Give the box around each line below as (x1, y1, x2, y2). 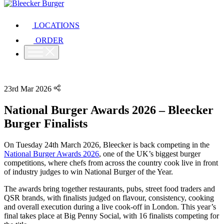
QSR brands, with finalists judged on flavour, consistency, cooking (4, 193, 214, 202)
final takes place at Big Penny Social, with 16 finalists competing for (4, 211, 219, 220)
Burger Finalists (4, 116, 87, 130)
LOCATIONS (34, 21, 79, 29)
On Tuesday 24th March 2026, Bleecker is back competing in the (4, 140, 209, 149)
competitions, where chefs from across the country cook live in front (4, 158, 218, 167)
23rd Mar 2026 (4, 84, 51, 93)
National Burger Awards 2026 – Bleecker (4, 103, 213, 116)
